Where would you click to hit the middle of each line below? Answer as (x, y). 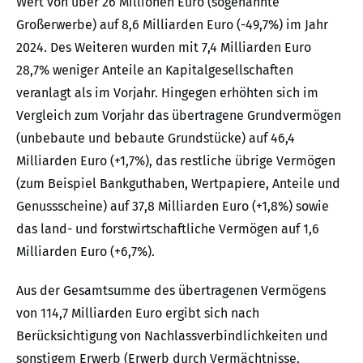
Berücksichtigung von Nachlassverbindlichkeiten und (172, 335)
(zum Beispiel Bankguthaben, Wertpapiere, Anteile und (178, 183)
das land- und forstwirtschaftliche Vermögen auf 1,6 (168, 228)
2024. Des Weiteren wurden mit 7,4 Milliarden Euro (164, 47)
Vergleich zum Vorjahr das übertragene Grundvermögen (179, 115)
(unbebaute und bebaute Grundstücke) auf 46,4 (156, 138)
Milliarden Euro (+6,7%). (85, 251)
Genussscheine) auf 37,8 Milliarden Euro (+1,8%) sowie (173, 206)
